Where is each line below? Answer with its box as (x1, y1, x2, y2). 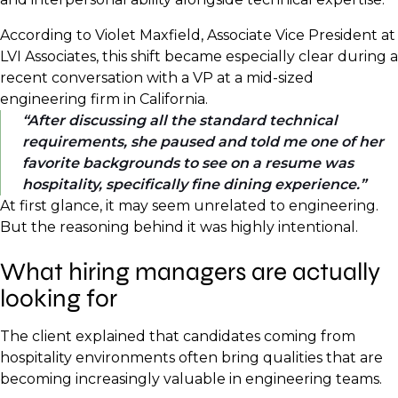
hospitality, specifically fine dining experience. (22, 176, 360, 193)
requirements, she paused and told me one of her (22, 133, 384, 150)
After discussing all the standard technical (28, 112, 338, 129)
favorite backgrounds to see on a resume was (22, 155, 354, 171)
